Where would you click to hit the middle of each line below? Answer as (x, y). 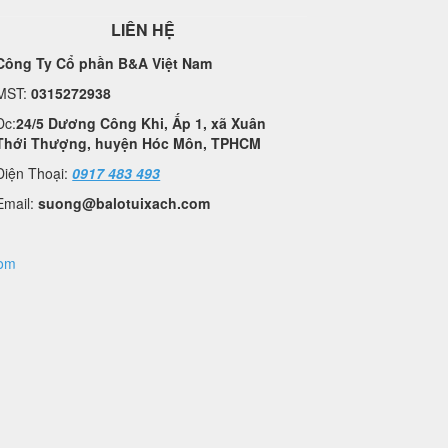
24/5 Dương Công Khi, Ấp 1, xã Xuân (141, 122)
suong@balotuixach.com (124, 202)
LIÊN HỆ (143, 29)
